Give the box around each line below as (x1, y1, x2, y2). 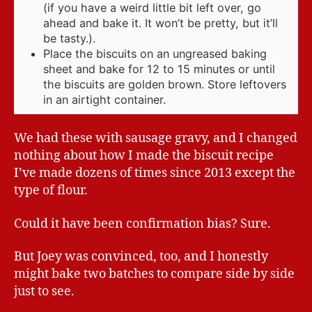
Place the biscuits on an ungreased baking (43, 46, 267, 61)
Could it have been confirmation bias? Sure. (14, 215, 271, 232)
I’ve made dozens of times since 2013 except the (14, 165, 295, 182)
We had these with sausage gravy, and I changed (14, 130, 297, 147)
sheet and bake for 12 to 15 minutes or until (43, 61, 275, 76)
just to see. (14, 283, 75, 300)
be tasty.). (43, 31, 95, 45)
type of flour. (14, 182, 88, 199)
